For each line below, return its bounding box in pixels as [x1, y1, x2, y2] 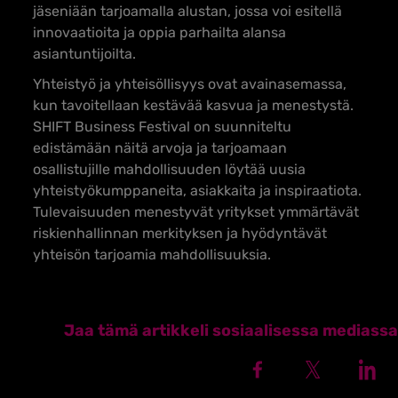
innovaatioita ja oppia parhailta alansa [33, 24, 286, 41]
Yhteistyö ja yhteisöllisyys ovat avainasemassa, [33, 76, 346, 92]
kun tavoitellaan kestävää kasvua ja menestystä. [33, 97, 354, 114]
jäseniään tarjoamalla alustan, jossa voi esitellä [33, 3, 342, 20]
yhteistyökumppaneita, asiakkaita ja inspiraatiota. [33, 182, 362, 199]
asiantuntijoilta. [33, 45, 136, 62]
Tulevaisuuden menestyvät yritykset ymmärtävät [33, 203, 359, 220]
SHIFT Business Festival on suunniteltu [33, 118, 291, 135]
